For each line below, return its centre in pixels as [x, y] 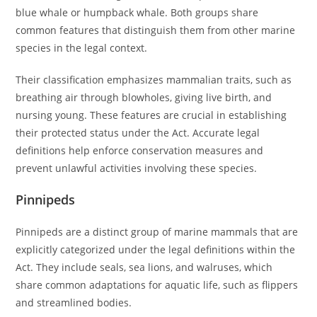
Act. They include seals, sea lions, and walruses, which [144, 267]
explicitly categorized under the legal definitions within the [156, 249]
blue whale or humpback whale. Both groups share [137, 12]
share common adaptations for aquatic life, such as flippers [157, 285]
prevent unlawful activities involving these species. [137, 168]
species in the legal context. [82, 48]
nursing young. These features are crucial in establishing [151, 115]
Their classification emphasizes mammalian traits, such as [154, 80]
